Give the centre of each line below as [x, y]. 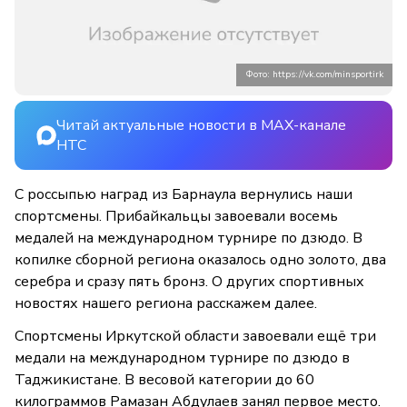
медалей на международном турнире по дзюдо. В [189, 238]
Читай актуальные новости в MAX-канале [201, 126]
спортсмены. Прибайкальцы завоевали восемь [176, 217]
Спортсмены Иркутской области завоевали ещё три [195, 337]
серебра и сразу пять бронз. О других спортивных [189, 282]
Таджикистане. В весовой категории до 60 [164, 380]
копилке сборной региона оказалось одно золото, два [200, 260]
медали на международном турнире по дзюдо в [182, 358]
